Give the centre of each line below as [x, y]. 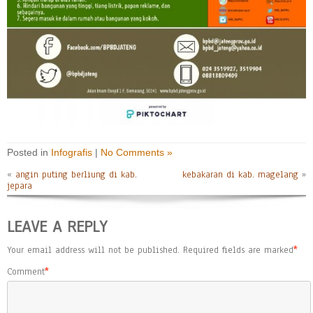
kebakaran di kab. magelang [240, 174]
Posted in [29, 152]
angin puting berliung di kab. [76, 174]
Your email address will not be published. [93, 250]
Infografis [72, 152]
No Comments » [137, 152]
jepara [20, 185]
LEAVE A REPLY [57, 226]
